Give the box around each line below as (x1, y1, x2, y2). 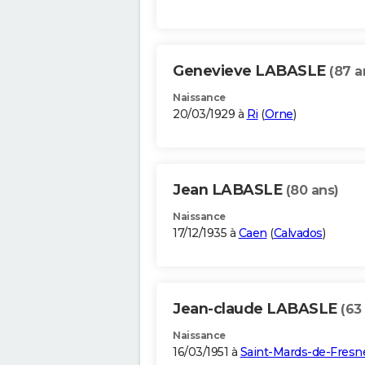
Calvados (273, 226, 323, 241)
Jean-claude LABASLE (173, 300, 341, 319)
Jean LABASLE (173, 181, 286, 200)
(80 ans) (285, 182, 339, 199)
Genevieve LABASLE (173, 62, 329, 81)
